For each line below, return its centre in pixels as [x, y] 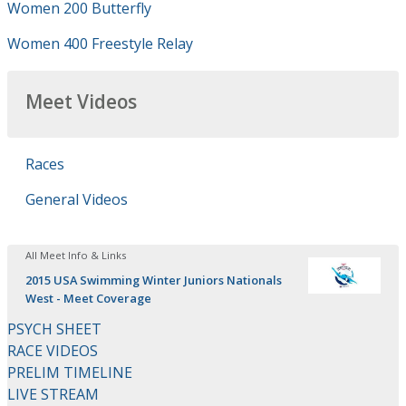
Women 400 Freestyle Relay [100, 43]
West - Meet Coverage [88, 298]
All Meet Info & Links [76, 255]
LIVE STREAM [53, 394]
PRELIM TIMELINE [70, 372]
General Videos [77, 199]
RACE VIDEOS [53, 351]
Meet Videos [81, 101]
